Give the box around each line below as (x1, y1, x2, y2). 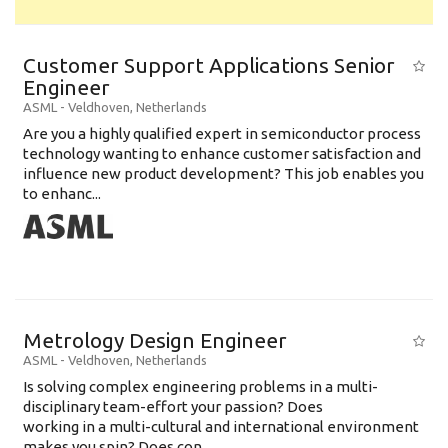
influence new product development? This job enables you (23, 165, 424, 182)
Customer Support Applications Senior (23, 53, 395, 77)
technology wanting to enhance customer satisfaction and (23, 145, 421, 162)
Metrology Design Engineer (23, 328, 287, 352)
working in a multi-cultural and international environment (23, 418, 419, 435)
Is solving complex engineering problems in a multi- (23, 378, 378, 395)
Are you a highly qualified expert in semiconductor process (23, 125, 421, 142)
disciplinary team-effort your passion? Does (23, 398, 323, 415)
